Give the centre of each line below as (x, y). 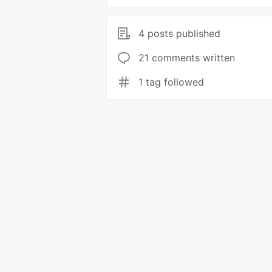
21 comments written (187, 58)
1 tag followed (171, 82)
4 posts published (179, 33)
